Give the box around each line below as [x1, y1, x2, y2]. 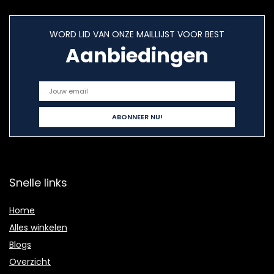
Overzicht [9, 256, 51, 268]
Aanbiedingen [65, 42, 209, 70]
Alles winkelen [9, 221, 67, 234]
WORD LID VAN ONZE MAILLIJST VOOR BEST [50, 28, 224, 41]
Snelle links [9, 175, 67, 191]
